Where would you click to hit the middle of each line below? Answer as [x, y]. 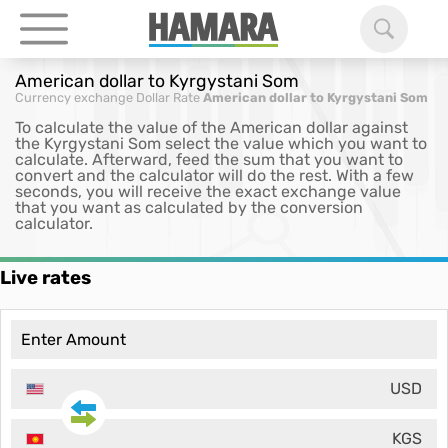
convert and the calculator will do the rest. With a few [214, 175]
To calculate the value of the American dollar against [211, 127]
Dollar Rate [168, 97]
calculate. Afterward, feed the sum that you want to [209, 159]
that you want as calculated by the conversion [189, 207]
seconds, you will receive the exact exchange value [208, 191]
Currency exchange [74, 97]
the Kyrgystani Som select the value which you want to [221, 143]
